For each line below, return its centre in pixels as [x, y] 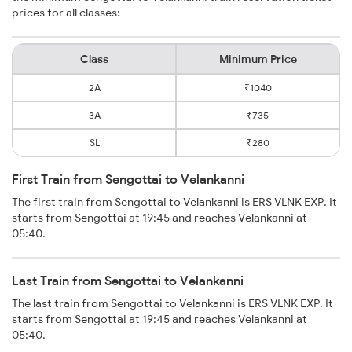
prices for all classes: [66, 13]
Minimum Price [258, 59]
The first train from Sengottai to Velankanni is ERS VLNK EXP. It [174, 202]
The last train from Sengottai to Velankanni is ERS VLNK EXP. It [172, 304]
